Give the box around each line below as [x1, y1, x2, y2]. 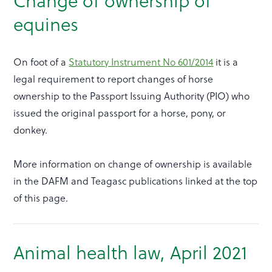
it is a [213, 55, 239, 69]
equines [13, 12, 79, 38]
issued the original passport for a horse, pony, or [13, 106, 226, 120]
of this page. [13, 191, 69, 205]
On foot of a [13, 55, 69, 69]
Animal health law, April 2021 [13, 240, 248, 266]
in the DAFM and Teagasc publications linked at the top [13, 174, 258, 188]
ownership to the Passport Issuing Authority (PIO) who [13, 89, 250, 103]
